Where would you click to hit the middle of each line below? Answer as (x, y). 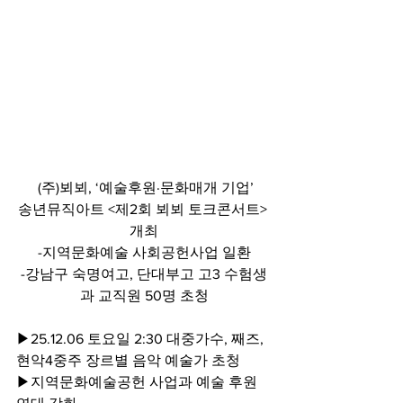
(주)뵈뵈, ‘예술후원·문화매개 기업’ (144, 187)
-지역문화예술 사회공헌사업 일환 (144, 252)
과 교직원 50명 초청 (144, 295)
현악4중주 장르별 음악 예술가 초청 (128, 360)
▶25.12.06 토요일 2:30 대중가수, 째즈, (142, 338)
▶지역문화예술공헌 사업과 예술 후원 (139, 381)
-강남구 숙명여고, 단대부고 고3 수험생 (144, 273)
